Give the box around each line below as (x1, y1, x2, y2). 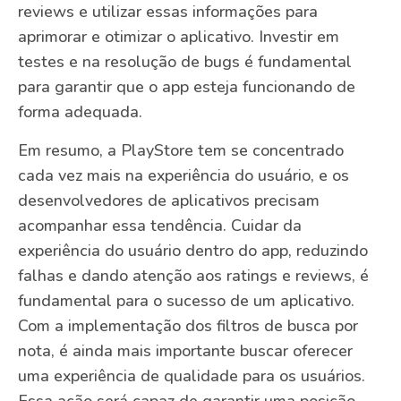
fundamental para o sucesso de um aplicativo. (18, 289, 354, 311)
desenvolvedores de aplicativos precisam (18, 189, 320, 211)
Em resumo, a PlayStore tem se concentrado (18, 139, 344, 161)
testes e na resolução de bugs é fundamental (18, 51, 352, 73)
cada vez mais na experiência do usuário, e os (18, 164, 349, 186)
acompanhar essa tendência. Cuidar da (18, 214, 302, 236)
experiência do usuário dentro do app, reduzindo (18, 239, 368, 261)
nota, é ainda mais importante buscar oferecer (18, 339, 353, 362)
